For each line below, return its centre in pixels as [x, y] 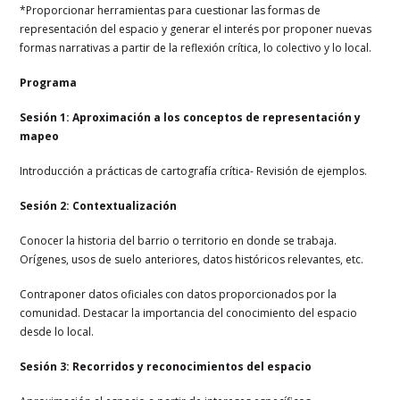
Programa [50, 82]
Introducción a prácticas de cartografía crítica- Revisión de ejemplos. [194, 171]
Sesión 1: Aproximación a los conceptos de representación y [191, 117]
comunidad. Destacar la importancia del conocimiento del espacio [189, 312]
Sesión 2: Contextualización [99, 205]
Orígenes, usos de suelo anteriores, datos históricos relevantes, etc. [192, 259]
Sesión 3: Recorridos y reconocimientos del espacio [166, 366]
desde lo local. [57, 331]
